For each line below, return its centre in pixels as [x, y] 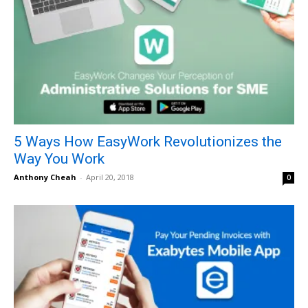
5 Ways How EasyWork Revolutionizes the [148, 142]
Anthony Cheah [45, 177]
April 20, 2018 [110, 177]
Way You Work [59, 159]
